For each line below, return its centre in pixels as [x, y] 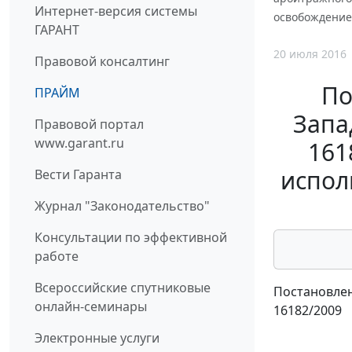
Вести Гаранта [78, 175]
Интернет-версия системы [116, 11]
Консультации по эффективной [131, 238]
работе [57, 257]
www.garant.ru [79, 143]
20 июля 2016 [310, 54]
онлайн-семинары [91, 307]
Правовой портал [89, 125]
